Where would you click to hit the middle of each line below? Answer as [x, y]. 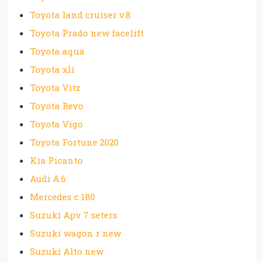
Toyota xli [53, 69]
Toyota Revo [57, 106]
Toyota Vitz [55, 87]
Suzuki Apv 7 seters [74, 215]
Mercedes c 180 [63, 197]
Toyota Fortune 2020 [75, 142]
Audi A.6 [48, 178]
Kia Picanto [57, 160]
